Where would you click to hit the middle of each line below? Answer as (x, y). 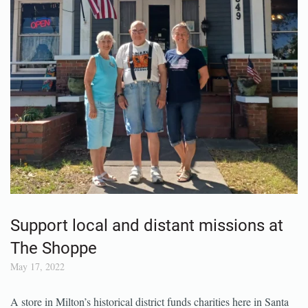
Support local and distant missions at (147, 252)
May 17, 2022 (37, 293)
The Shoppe (54, 274)
